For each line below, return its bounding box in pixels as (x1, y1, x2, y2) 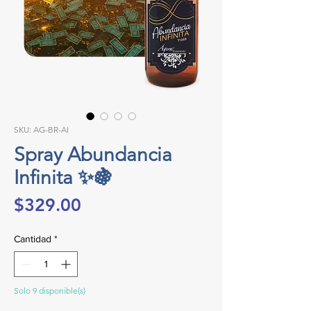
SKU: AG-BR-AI (14, 124, 69, 135)
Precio (81, 193, 131, 215)
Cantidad (14, 233, 51, 244)
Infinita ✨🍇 (14, 165, 113, 189)
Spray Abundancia (14, 142, 172, 166)
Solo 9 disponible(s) (14, 285, 85, 296)
